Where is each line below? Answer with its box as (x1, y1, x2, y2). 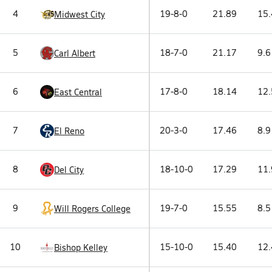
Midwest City (54, 8, 105, 20)
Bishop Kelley (54, 241, 107, 253)
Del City (54, 163, 84, 175)
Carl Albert (54, 47, 95, 59)
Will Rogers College (54, 202, 131, 214)
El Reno (54, 124, 84, 137)
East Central (54, 86, 102, 98)
